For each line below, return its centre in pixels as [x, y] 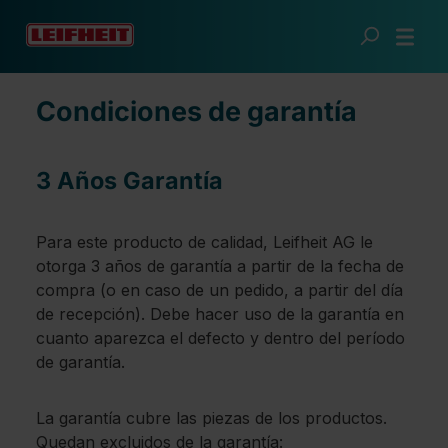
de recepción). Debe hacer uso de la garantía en [220, 314]
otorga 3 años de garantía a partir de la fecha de [220, 266]
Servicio [46, 56]
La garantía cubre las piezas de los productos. [211, 418]
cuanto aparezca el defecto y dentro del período [220, 338]
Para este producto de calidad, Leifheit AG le [204, 242]
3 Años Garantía [129, 180]
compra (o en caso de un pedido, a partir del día [219, 290]
